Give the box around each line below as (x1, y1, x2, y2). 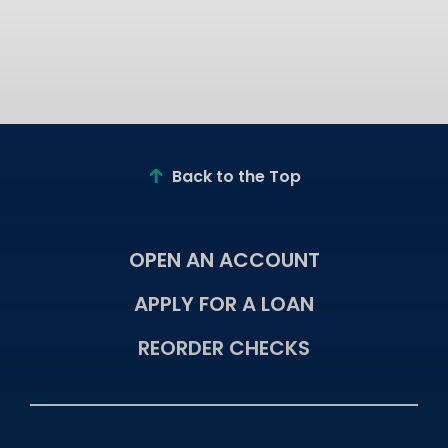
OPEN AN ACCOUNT (128, 252, 320, 273)
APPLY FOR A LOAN (134, 296, 314, 317)
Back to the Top (171, 170, 301, 187)
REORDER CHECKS (138, 340, 310, 361)
